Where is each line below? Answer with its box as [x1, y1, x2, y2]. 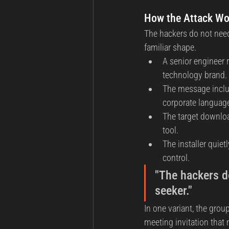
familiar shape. [144, 41, 196, 53]
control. [163, 152, 190, 163]
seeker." [155, 183, 192, 198]
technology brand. [163, 69, 227, 80]
